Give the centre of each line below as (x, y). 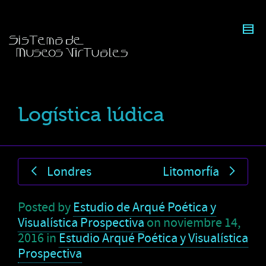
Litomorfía (191, 172)
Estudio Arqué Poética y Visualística (153, 238)
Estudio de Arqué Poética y (145, 207)
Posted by (45, 207)
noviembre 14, (202, 223)
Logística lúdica (91, 114)
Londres (69, 172)
